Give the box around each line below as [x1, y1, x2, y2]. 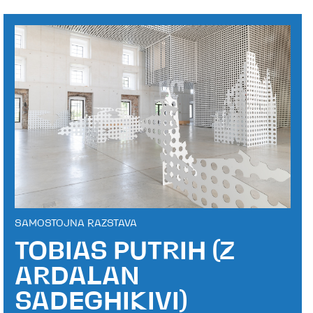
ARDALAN [15, 265, 140, 291]
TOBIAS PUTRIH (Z [15, 240, 235, 266]
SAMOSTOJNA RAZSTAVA [15, 219, 138, 230]
